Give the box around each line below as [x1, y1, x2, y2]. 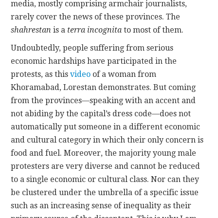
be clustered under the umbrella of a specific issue [11, 188, 199, 198]
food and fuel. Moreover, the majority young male [11, 148, 197, 158]
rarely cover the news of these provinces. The [11, 12, 181, 22]
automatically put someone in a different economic [11, 122, 200, 132]
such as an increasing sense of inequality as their [11, 201, 192, 211]
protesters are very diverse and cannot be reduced [11, 162, 200, 171]
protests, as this [11, 70, 71, 79]
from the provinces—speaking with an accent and [11, 96, 196, 106]
